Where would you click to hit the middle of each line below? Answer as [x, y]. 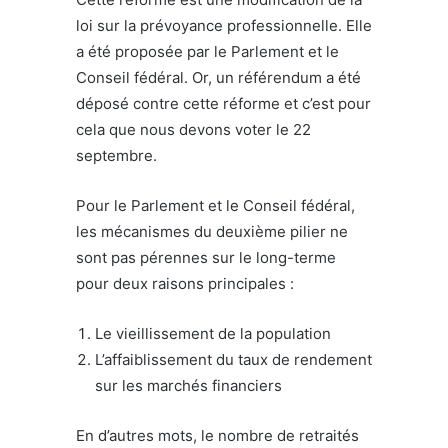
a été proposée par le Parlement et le [207, 51]
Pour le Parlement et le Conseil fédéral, [215, 205]
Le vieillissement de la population [213, 333]
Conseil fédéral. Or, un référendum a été [218, 77]
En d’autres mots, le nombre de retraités [217, 435]
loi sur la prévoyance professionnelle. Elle [224, 25]
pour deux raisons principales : [185, 283]
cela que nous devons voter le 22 [193, 129]
